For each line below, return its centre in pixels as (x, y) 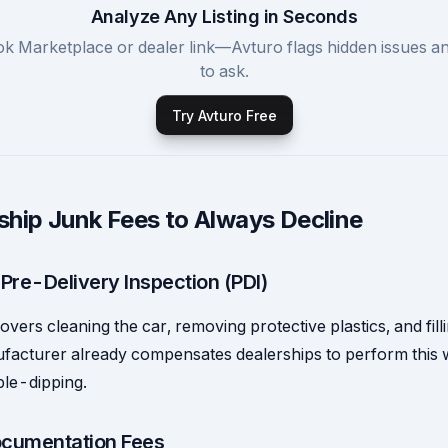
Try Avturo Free (224, 115)
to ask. (224, 71)
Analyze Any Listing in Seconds (224, 16)
